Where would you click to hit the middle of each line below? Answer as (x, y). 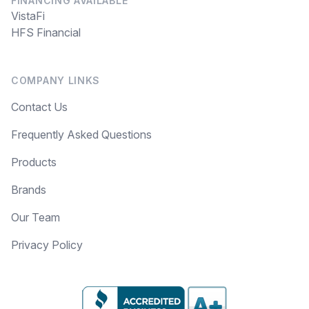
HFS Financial (46, 32)
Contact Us (39, 107)
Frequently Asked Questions (81, 134)
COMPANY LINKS (56, 80)
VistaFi (28, 16)
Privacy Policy (47, 245)
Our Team (36, 217)
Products (34, 162)
